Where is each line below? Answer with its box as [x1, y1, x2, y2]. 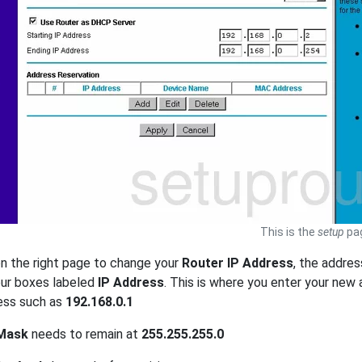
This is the [260, 225, 318, 239]
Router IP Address [182, 255, 293, 271]
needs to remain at [28, 326, 141, 343]
